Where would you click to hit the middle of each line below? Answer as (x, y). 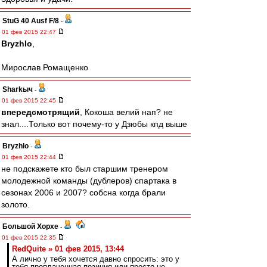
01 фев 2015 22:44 (30, 157)
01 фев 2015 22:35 (30, 237)
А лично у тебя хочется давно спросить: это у (96, 259)
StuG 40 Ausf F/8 (31, 21)
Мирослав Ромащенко (45, 67)
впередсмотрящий (41, 112)
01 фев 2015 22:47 (30, 32)
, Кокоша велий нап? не (126, 112)
